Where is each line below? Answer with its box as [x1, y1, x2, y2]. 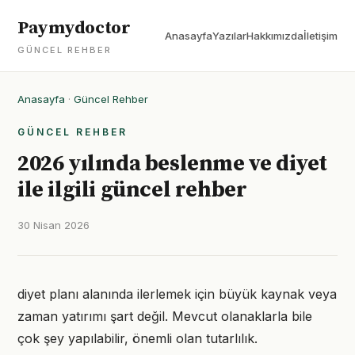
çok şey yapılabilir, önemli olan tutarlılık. [17, 330, 258, 346]
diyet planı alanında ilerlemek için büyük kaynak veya [17, 286, 337, 302]
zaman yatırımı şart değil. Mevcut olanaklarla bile [17, 308, 312, 324]
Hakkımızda [246, 29, 303, 42]
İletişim [303, 29, 338, 42]
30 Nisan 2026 [17, 219, 90, 231]
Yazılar [212, 29, 246, 42]
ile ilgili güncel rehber [17, 176, 247, 204]
